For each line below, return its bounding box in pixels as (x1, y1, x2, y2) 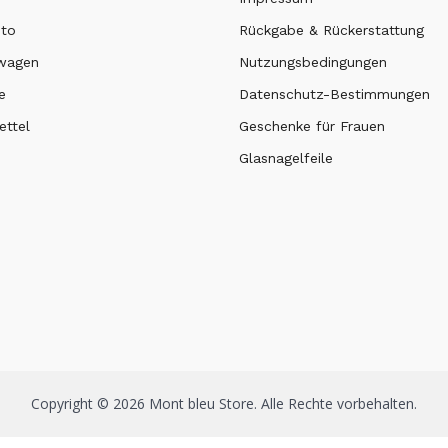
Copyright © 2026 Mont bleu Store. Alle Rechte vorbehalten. (31, 393, 417, 413)
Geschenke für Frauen (239, 117, 385, 134)
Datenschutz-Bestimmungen (239, 85, 430, 102)
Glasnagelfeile (239, 149, 333, 166)
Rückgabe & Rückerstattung (239, 21, 424, 38)
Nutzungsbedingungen (239, 53, 387, 70)
